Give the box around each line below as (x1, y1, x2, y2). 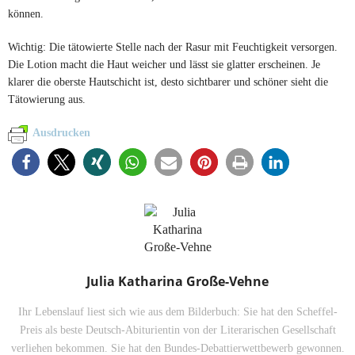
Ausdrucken (32, 127, 90, 139)
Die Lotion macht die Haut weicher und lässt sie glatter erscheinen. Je (8, 58, 320, 71)
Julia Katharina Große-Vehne (86, 272, 269, 290)
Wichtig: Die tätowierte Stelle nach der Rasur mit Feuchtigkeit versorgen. (8, 40, 338, 54)
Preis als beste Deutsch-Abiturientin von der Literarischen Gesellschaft (19, 323, 336, 336)
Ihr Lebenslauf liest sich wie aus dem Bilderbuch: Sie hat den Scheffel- (17, 305, 338, 318)
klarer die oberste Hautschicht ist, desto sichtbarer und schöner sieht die (8, 75, 328, 89)
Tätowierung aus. (8, 93, 86, 106)
